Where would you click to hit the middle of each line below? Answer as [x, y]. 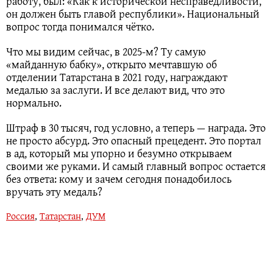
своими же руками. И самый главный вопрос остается [136, 166]
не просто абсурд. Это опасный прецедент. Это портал [134, 141]
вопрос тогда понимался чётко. [80, 27]
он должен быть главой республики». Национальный [133, 14]
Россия [20, 216]
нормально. [34, 103]
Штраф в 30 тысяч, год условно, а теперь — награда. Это [136, 128]
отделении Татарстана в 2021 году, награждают [117, 77]
